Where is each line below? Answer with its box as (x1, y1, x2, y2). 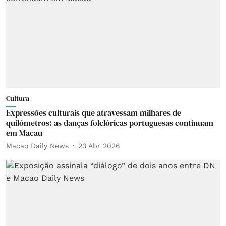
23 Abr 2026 (78, 141, 120, 150)
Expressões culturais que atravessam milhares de (6, 107, 181, 118)
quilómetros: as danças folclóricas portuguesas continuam (6, 117, 213, 128)
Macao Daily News (6, 141, 69, 150)
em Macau (6, 127, 42, 138)
